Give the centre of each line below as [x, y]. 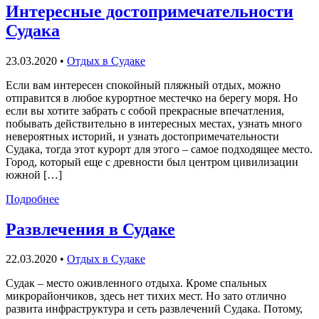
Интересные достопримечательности [150, 11]
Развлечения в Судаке [90, 229]
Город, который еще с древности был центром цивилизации [152, 162]
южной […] [34, 174]
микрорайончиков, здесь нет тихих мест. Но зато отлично [146, 296]
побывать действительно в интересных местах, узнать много [154, 123]
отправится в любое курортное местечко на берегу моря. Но [152, 98]
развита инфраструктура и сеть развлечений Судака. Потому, [154, 309]
